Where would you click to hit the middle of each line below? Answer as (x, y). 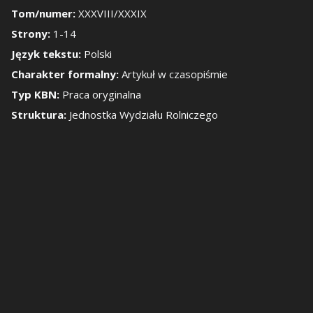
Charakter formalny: (67, 74)
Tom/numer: (45, 13)
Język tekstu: (48, 54)
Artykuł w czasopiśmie (175, 74)
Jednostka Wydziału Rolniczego (144, 115)
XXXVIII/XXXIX (113, 13)
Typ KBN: (37, 94)
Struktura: (41, 115)
